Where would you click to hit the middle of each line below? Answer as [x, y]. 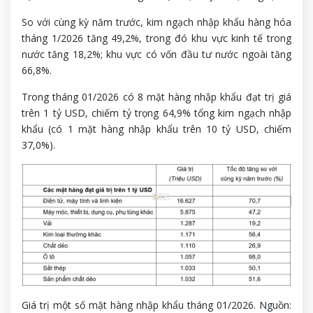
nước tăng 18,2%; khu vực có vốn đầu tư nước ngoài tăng [156, 54]
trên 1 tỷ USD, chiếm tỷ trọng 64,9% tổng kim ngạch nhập [156, 112]
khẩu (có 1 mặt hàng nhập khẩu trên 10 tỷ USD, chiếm [156, 129]
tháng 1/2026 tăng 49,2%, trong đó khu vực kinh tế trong [156, 38]
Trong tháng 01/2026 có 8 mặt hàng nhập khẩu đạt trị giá [156, 96]
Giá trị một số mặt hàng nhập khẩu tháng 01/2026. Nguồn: [156, 305]
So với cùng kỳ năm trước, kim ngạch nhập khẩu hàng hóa [156, 22]
